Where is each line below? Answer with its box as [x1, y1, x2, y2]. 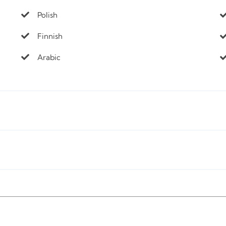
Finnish [37, 31, 63, 41]
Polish [37, 10, 58, 20]
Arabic [37, 52, 61, 63]
